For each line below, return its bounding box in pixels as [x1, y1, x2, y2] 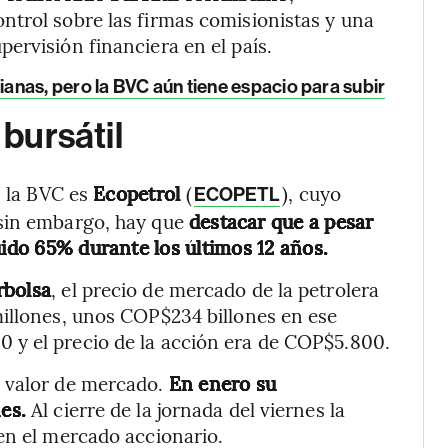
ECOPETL [193, 183, 281, 206]
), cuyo [282, 180, 342, 206]
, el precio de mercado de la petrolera [51, 276, 380, 302]
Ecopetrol [93, 180, 186, 206]
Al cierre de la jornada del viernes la [26, 396, 345, 422]
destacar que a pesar [188, 208, 374, 234]
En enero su [168, 370, 277, 396]
